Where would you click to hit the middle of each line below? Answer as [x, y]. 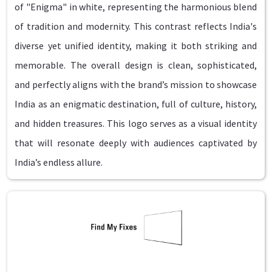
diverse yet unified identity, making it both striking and [136, 46]
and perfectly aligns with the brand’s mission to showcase [136, 85]
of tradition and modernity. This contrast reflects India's [136, 26]
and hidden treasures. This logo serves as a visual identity [136, 124]
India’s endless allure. [59, 162]
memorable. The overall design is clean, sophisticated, [136, 65]
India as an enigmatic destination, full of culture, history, [136, 104]
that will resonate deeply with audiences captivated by [136, 143]
